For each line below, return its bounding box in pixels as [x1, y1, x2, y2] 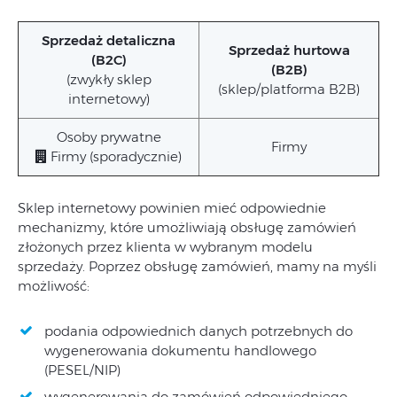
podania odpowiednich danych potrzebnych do [44, 322, 353, 339]
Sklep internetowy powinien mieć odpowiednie [18, 198, 326, 216]
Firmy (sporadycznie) [47, 147, 182, 165]
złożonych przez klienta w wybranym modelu [18, 237, 313, 255]
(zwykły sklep [66, 70, 152, 88]
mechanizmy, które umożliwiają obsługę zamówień [18, 218, 356, 236]
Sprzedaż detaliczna [42, 31, 175, 49]
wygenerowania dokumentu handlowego [44, 341, 316, 359]
